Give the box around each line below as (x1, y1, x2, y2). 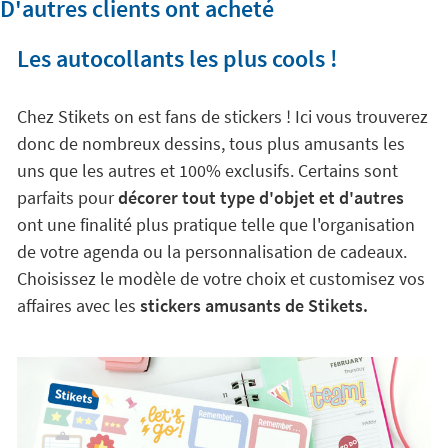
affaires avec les (16, 293, 140, 317)
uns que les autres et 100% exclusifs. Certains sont (16, 158, 398, 182)
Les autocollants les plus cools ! (16, 42, 338, 74)
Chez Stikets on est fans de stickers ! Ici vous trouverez (16, 104, 428, 128)
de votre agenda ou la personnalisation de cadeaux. (16, 239, 407, 263)
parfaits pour (16, 185, 118, 209)
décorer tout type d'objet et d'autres (117, 185, 404, 209)
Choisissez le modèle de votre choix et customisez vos (16, 266, 425, 290)
